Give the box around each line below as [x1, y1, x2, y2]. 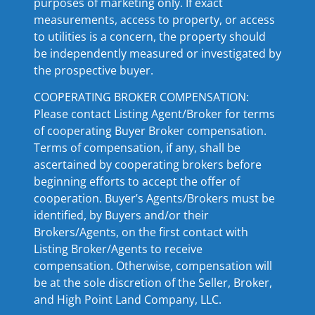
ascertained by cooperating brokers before [34, 157, 262, 173]
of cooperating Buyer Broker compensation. [34, 123, 266, 139]
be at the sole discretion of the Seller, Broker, [34, 275, 272, 291]
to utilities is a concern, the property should [34, 28, 266, 44]
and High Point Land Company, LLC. [34, 292, 221, 308]
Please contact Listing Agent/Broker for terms [34, 106, 275, 122]
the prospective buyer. [34, 62, 153, 78]
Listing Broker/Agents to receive [34, 241, 202, 257]
